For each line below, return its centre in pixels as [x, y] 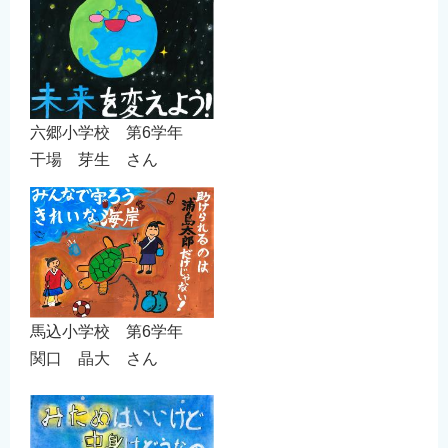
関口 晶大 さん [94, 358]
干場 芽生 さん [94, 160]
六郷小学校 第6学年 [114, 133]
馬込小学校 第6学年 [114, 331]
